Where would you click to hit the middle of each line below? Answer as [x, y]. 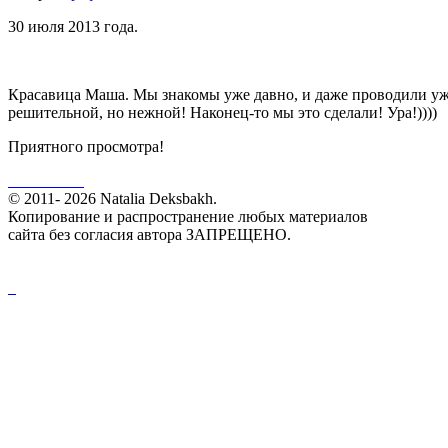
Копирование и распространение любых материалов [188, 216]
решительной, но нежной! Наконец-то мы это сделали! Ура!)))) [222, 112]
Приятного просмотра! [86, 146]
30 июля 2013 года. [73, 26]
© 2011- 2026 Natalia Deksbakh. [112, 198]
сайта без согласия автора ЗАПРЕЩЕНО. [149, 234]
